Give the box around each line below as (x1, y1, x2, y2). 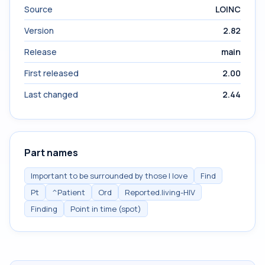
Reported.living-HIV (125, 187, 195, 198)
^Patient (52, 187, 85, 198)
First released (24, 67, 79, 79)
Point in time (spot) (70, 203, 141, 214)
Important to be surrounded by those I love (31, 170, 188, 181)
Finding (31, 203, 57, 214)
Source (24, 4, 53, 15)
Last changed (24, 89, 78, 100)
